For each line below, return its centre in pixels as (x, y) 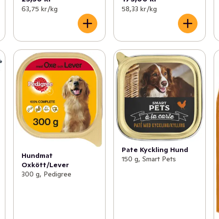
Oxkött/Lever (45, 165)
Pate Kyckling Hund (155, 150)
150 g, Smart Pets (149, 159)
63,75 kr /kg (39, 9)
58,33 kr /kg (139, 9)
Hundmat (37, 156)
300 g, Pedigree (46, 174)
